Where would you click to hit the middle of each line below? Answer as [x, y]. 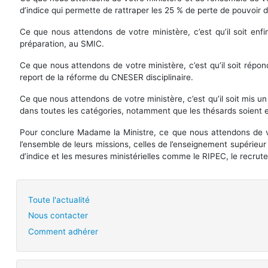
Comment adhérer [63, 232]
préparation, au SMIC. [62, 43]
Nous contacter [58, 216]
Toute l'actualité [59, 200]
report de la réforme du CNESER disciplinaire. [106, 77]
